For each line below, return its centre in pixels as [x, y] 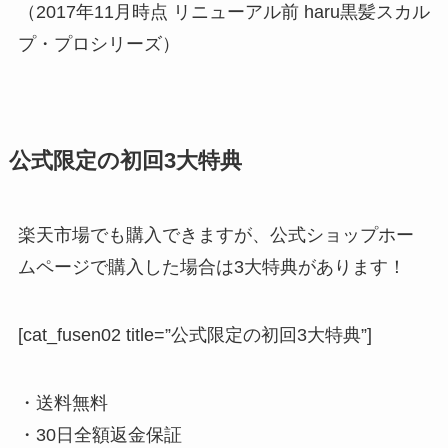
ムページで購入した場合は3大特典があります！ [211, 266]
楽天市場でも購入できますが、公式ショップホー [215, 234]
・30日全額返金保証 [99, 434]
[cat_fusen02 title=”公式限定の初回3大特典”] [194, 334]
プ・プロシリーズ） [98, 43]
